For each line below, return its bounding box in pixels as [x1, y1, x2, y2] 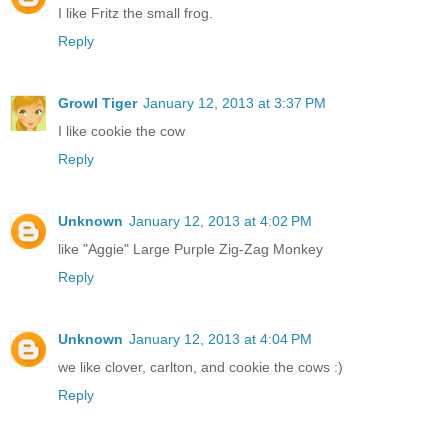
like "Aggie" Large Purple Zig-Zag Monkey [58, 240, 323, 257]
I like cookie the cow [58, 122, 185, 139]
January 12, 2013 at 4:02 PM [129, 212, 312, 229]
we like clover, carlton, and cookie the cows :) [58, 358, 343, 375]
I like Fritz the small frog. [58, 4, 213, 21]
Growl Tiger [58, 94, 137, 111]
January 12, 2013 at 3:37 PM [143, 94, 326, 111]
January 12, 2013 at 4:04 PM [129, 330, 312, 347]
